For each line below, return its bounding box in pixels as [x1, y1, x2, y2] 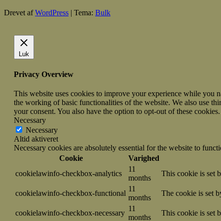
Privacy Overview [14, 70, 74, 78]
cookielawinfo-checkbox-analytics [15, 169, 122, 178]
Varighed [128, 153, 159, 162]
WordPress [35, 8, 69, 17]
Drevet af [4, 8, 35, 17]
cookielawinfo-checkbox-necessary [15, 208, 125, 217]
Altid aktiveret [14, 134, 58, 143]
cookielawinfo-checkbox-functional [15, 188, 126, 197]
